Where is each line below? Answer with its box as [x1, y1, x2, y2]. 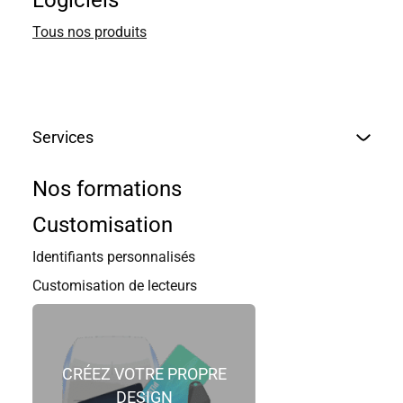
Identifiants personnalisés [32, 248, 195, 265]
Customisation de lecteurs [32, 277, 197, 294]
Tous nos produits [32, 23, 147, 40]
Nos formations [32, 176, 182, 201]
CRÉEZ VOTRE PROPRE [61, 364, 227, 383]
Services [32, 128, 94, 147]
